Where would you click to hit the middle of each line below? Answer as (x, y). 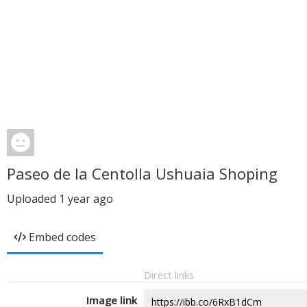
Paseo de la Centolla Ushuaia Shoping (142, 173)
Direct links (169, 275)
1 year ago (86, 199)
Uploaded (33, 199)
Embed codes (62, 237)
